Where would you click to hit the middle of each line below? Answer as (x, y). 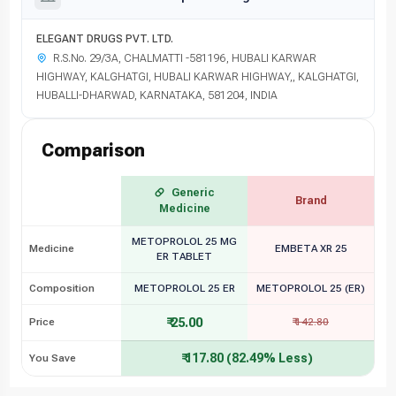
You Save (53, 358)
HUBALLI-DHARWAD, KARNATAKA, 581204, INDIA (157, 95)
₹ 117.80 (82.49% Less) (247, 358)
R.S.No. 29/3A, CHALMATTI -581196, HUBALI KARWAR (183, 58)
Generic (192, 192)
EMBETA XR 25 (311, 248)
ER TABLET (184, 256)
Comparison (93, 150)
